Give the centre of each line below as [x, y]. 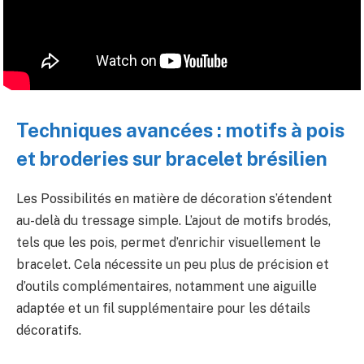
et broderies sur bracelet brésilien [172, 159]
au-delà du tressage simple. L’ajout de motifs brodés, [173, 221]
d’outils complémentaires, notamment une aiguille [167, 287]
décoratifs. [49, 331]
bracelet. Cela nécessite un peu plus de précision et [173, 265]
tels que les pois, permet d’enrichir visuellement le [169, 243]
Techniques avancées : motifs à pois [180, 130]
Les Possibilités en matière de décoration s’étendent [174, 199]
